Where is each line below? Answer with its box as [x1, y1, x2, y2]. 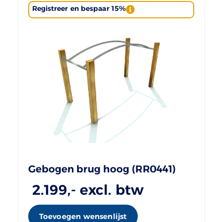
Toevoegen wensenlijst [39, 211, 127, 221]
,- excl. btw [67, 181, 144, 198]
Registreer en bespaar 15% [32, 3, 126, 13]
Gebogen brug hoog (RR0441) [28, 163, 176, 175]
